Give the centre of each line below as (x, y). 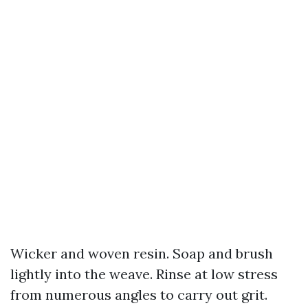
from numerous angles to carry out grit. (139, 295)
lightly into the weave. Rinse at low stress (144, 274)
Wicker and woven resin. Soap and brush (142, 253)
